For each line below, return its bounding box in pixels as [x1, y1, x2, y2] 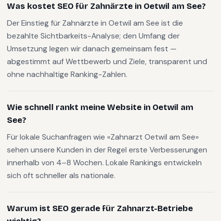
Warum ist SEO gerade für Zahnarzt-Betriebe [7, 203, 193, 214]
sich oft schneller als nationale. [7, 170, 115, 181]
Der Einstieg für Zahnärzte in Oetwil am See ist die [7, 18, 183, 28]
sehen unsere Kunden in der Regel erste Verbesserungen [7, 145, 207, 155]
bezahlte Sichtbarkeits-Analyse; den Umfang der [7, 31, 180, 41]
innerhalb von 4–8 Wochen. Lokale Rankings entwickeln [7, 157, 202, 168]
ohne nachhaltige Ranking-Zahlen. [7, 69, 127, 79]
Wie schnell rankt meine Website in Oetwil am [7, 102, 193, 112]
